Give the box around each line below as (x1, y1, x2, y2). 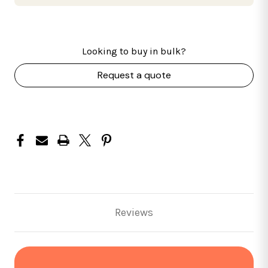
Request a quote (97, 69, 171, 82)
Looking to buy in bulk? (82, 45, 186, 57)
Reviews (115, 206, 153, 220)
